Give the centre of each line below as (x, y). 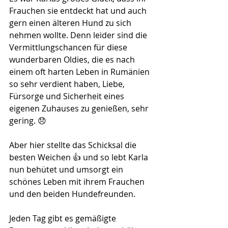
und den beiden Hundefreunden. (72, 194)
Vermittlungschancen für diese (69, 47)
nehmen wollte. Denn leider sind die (79, 35)
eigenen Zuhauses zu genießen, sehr (80, 108)
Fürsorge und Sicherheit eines (68, 96)
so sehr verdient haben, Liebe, (68, 84)
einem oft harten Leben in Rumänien (80, 72)
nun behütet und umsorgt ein (67, 169)
